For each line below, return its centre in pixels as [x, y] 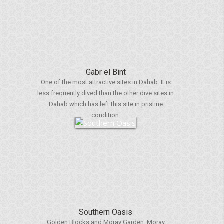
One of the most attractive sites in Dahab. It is [106, 82]
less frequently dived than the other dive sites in [106, 93]
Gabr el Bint [106, 72]
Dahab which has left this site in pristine [106, 104]
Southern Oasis [106, 212]
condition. [106, 115]
